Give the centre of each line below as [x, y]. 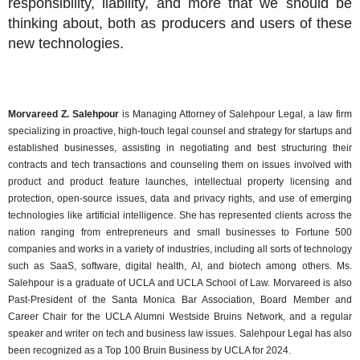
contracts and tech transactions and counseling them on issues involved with [180, 165]
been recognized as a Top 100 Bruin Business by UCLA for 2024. [149, 351]
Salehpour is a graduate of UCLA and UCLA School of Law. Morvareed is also [180, 283]
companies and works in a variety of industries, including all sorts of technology [180, 250]
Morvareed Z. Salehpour [63, 115]
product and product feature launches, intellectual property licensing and [180, 182]
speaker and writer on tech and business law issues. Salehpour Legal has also [180, 334]
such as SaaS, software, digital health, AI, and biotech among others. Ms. [180, 266]
